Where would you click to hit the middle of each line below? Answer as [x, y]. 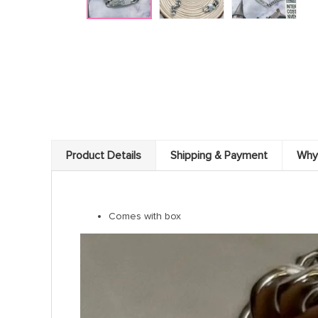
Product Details [104, 155]
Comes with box [145, 216]
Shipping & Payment [219, 155]
